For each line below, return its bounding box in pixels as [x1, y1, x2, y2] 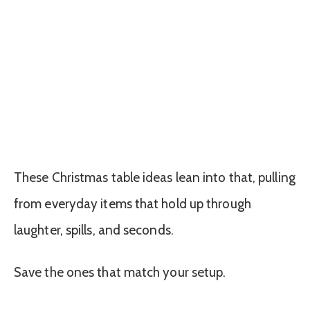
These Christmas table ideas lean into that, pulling [14, 170, 295, 186]
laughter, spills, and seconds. [14, 222, 174, 239]
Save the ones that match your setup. [14, 264, 226, 280]
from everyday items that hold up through [14, 196, 251, 212]
